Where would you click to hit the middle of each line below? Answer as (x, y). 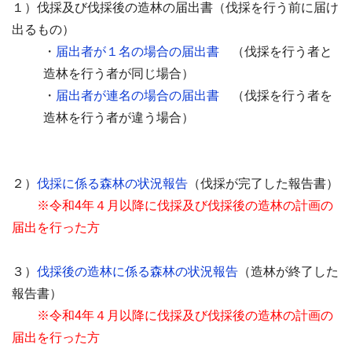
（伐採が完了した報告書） (263, 183)
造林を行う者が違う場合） (119, 117)
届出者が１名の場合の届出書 (137, 51)
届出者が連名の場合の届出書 (137, 95)
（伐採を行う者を (276, 95)
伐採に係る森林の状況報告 (112, 183)
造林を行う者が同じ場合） (119, 73)
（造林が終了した (288, 271)
